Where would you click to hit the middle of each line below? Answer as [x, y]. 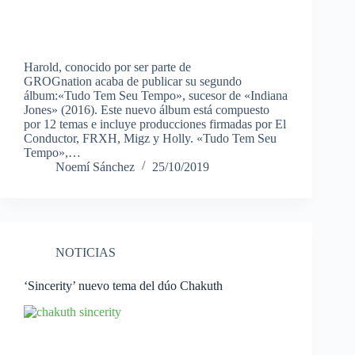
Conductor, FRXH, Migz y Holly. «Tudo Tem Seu [150, 139]
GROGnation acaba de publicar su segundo [133, 82]
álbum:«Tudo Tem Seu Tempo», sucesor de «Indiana [156, 96]
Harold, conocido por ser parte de [107, 67]
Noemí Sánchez [95, 167]
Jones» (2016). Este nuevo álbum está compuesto [147, 110]
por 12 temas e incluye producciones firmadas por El [155, 124]
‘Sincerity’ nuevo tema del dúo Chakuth [123, 286]
